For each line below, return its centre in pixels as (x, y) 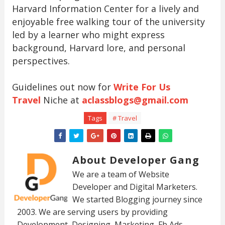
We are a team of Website (121, 174)
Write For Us (142, 87)
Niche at (61, 100)
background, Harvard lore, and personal (98, 48)
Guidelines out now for (63, 87)
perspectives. (41, 61)
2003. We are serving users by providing (92, 212)
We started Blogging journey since (137, 199)
